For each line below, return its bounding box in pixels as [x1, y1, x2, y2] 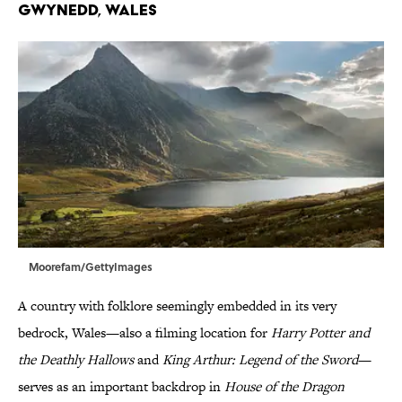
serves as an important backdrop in [18, 377, 224, 397]
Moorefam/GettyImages [29, 258, 153, 275]
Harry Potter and [271, 323, 370, 343]
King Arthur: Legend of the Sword [162, 350, 358, 370]
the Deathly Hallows [18, 350, 134, 370]
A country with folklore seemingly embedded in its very [18, 296, 336, 316]
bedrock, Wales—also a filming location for [18, 323, 271, 343]
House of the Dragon [224, 377, 345, 397]
